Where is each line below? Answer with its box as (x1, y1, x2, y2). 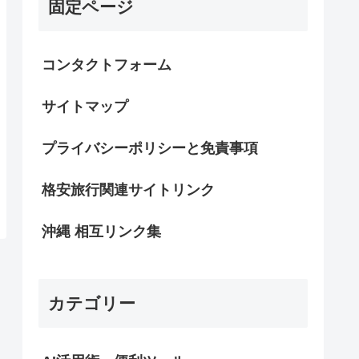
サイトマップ (42, 99, 128, 115)
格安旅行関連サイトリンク (42, 182, 215, 199)
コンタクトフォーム (42, 57, 171, 74)
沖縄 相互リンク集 (42, 224, 161, 240)
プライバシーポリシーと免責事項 (42, 140, 258, 157)
